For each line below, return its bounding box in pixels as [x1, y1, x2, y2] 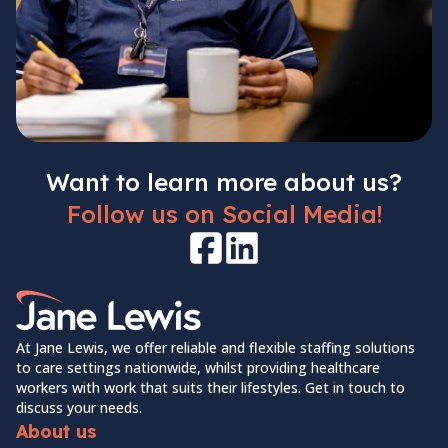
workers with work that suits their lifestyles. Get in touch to [16, 378, 405, 398]
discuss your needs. [16, 398, 142, 418]
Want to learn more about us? [46, 167, 402, 197]
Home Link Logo [15, 290, 139, 312]
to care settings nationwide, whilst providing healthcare [16, 358, 380, 378]
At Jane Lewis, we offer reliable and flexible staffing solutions [16, 338, 415, 358]
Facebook [204, 247, 277, 270]
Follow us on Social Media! [66, 199, 382, 229]
